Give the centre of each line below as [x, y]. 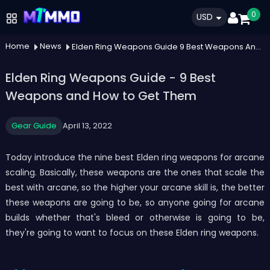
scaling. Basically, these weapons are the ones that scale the [135, 172]
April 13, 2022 [87, 126]
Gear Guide [34, 126]
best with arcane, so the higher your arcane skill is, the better [135, 187]
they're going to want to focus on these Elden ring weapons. [132, 233]
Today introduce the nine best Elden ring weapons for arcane [135, 157]
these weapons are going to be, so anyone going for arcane [135, 202]
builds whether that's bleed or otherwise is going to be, [135, 218]
